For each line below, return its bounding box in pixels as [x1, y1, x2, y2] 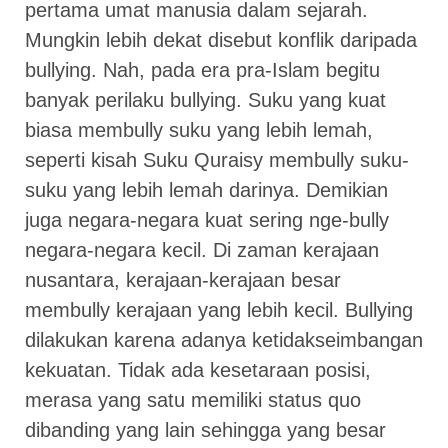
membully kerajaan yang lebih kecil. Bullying [25, 299, 413, 322]
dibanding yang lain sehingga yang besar [25, 419, 386, 442]
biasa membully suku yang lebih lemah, [25, 119, 373, 142]
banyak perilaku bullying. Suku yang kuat [25, 89, 386, 112]
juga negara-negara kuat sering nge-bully [25, 209, 389, 232]
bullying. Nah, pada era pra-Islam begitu [25, 59, 380, 82]
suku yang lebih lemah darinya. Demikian [25, 179, 388, 202]
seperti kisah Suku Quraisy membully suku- [25, 149, 409, 172]
